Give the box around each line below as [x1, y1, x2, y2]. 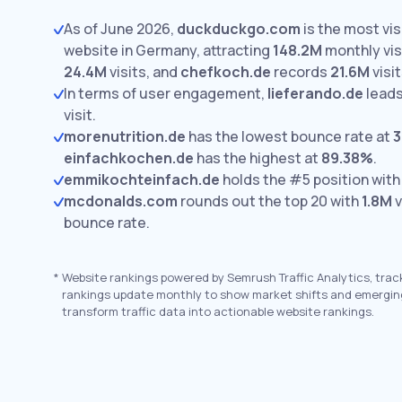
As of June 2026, [64, 19, 177, 39]
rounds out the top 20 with [178, 191, 362, 211]
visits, [107, 62, 150, 82]
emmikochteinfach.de [64, 170, 220, 189]
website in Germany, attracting [64, 40, 273, 60]
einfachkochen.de [64, 148, 194, 168]
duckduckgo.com [177, 19, 301, 39]
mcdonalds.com [64, 191, 178, 211]
